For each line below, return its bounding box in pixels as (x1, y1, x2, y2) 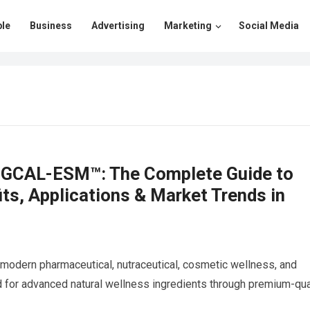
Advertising (91, 20, 145, 31)
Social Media (239, 20, 299, 31)
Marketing (164, 20, 212, 31)
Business (30, 20, 72, 31)
